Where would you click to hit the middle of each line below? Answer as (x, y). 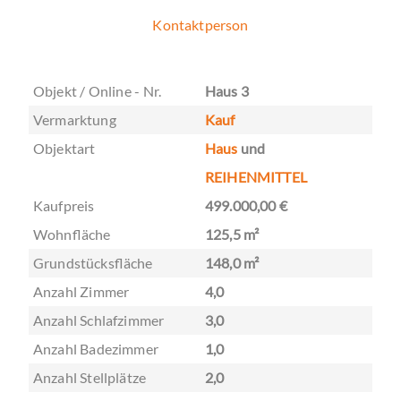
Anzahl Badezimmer (96, 349)
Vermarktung (75, 120)
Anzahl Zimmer (81, 292)
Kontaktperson (200, 25)
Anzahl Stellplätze (90, 378)
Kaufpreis (64, 206)
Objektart (64, 149)
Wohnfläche (72, 235)
